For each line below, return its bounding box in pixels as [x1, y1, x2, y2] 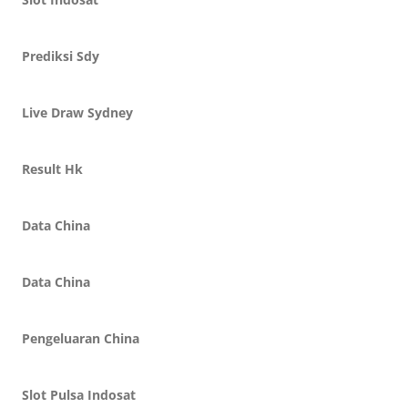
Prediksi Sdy [22, 47, 99, 65]
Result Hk [22, 160, 83, 178]
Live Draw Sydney [22, 104, 133, 121]
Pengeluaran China [22, 330, 139, 347]
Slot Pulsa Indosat [22, 386, 136, 403]
